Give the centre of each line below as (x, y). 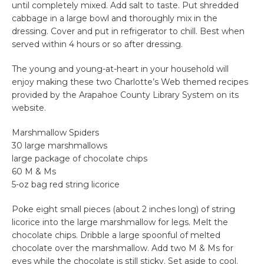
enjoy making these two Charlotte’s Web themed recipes (130, 82)
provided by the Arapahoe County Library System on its (125, 95)
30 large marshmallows (60, 145)
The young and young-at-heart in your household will (120, 69)
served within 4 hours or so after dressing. (97, 44)
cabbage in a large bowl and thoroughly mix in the (115, 18)
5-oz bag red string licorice (66, 184)
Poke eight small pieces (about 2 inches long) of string (123, 209)
